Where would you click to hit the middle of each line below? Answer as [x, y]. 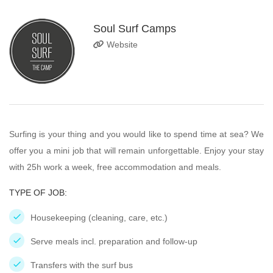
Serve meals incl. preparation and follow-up [114, 241]
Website [121, 44]
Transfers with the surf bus [82, 265]
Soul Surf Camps [135, 29]
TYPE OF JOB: [38, 193]
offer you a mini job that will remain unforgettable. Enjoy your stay [136, 151]
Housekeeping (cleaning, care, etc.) [99, 218]
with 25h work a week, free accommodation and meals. [115, 167]
